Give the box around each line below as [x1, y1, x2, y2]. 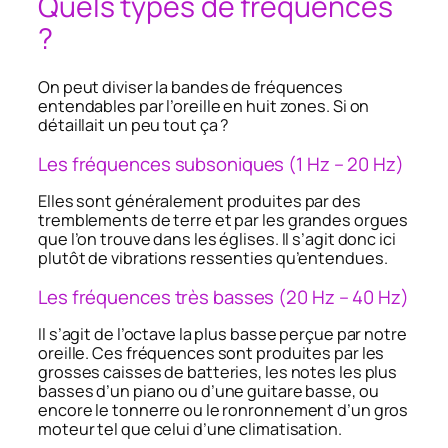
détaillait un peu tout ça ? [38, 114, 230, 137]
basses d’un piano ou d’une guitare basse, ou [38, 380, 379, 403]
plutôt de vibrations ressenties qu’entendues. [38, 247, 388, 270]
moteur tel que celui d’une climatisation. [38, 418, 342, 441]
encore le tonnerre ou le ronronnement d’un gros [38, 399, 409, 422]
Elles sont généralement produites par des [38, 190, 361, 213]
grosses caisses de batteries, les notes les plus [38, 361, 398, 384]
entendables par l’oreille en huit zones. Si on [38, 95, 370, 118]
